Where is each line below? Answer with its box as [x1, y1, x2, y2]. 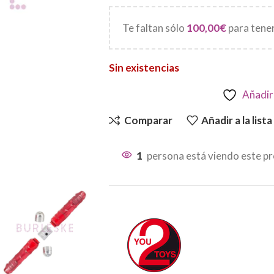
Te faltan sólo [122, 21, 187, 34]
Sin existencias [108, 61, 179, 74]
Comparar [124, 114, 172, 127]
